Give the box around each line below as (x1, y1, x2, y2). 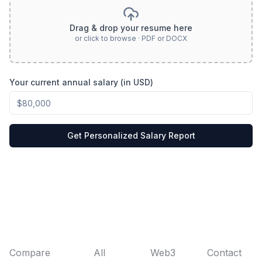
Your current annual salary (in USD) (9, 77, 153, 87)
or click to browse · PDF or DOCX (75, 34, 187, 43)
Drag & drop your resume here (70, 23, 192, 33)
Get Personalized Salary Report (67, 130, 195, 140)
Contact (207, 247, 242, 258)
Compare (9, 247, 50, 258)
